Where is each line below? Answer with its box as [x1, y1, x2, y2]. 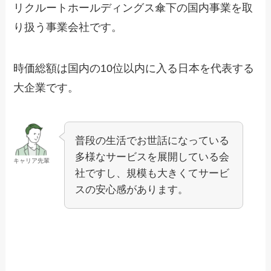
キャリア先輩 [13, 157, 50, 164]
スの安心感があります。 [75, 183, 189, 195]
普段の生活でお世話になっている [75, 134, 230, 146]
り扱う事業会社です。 [13, 21, 123, 34]
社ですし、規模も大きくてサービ [75, 167, 230, 179]
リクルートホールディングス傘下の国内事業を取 [13, 2, 253, 15]
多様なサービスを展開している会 [75, 151, 230, 163]
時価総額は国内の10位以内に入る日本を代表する [13, 62, 255, 74]
